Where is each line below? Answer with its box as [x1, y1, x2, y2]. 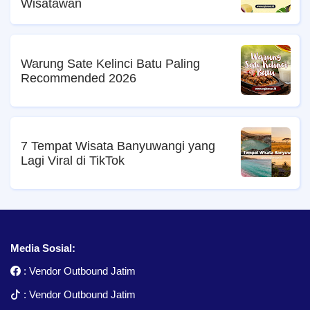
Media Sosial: [10, 241, 75, 254]
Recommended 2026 [21, 71, 136, 86]
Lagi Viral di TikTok [21, 154, 125, 168]
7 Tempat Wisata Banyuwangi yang [21, 139, 215, 154]
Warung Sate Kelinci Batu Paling [21, 57, 200, 71]
